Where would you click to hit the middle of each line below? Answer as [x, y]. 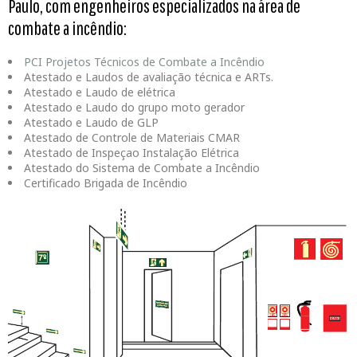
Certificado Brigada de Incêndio [106, 183]
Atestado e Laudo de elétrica [100, 92]
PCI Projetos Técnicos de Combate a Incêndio [144, 62]
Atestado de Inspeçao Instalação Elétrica [131, 153]
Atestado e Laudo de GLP [91, 123]
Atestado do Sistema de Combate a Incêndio [142, 168]
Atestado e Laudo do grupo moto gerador [134, 108]
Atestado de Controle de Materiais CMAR [132, 138]
